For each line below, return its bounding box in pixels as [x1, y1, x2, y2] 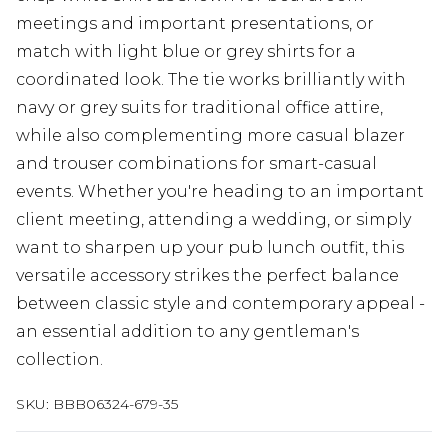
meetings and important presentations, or [16, 14, 374, 33]
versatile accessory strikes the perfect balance [16, 266, 399, 285]
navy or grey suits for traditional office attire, [16, 98, 383, 117]
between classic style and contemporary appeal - [16, 294, 425, 313]
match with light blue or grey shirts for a [16, 42, 356, 61]
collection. [16, 350, 103, 369]
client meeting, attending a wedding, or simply [16, 210, 411, 229]
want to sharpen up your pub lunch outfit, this [16, 238, 404, 257]
